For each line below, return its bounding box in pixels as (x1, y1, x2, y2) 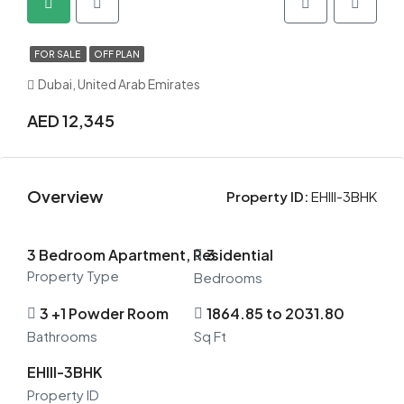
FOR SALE (34, 49, 82, 60)
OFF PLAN (94, 49, 140, 60)
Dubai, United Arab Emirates (38, 76, 200, 92)
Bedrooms (193, 269, 262, 286)
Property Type (27, 267, 119, 284)
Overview (27, 186, 103, 207)
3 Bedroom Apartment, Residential (27, 245, 273, 264)
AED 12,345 (27, 110, 115, 131)
